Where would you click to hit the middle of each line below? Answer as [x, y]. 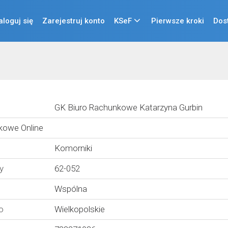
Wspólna [71, 189]
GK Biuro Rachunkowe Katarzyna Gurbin [129, 107]
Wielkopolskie [80, 209]
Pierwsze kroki [178, 21]
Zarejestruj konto [74, 21]
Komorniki [73, 148]
